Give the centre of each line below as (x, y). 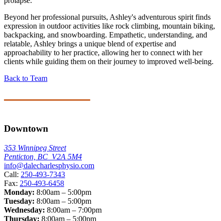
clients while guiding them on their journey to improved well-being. (109, 62)
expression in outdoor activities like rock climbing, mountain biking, (110, 26)
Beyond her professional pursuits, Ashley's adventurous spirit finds (107, 17)
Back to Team (26, 78)
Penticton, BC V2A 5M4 (43, 156)
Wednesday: (24, 210)
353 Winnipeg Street (35, 147)
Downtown (26, 129)
